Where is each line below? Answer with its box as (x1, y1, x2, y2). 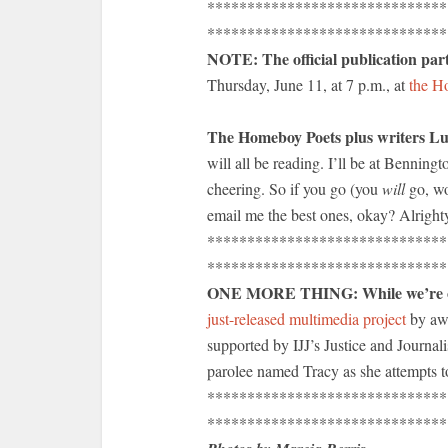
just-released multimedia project (207, 308, 406, 329)
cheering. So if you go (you (207, 178, 382, 199)
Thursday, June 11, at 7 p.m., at (207, 74, 405, 95)
